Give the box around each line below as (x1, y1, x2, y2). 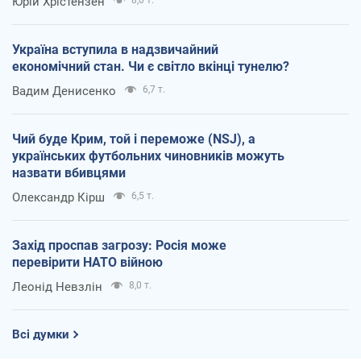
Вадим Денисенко (12, 83, 116, 98)
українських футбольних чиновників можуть (12, 147, 284, 164)
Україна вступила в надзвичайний (12, 41, 218, 57)
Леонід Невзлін (12, 279, 102, 294)
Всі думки (12, 326, 69, 342)
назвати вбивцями (12, 164, 126, 180)
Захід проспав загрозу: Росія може (12, 237, 226, 253)
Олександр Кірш (12, 189, 105, 205)
